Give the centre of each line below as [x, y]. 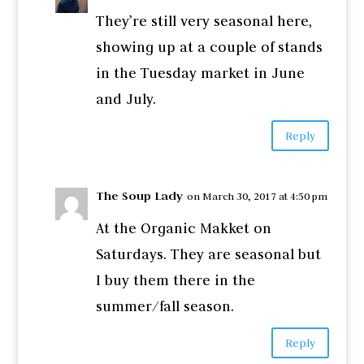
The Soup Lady [139, 196]
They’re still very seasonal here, [204, 22]
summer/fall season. [165, 307]
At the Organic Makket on [183, 229]
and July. [126, 100]
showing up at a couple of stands [209, 48]
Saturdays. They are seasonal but [208, 255]
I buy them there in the [175, 281]
